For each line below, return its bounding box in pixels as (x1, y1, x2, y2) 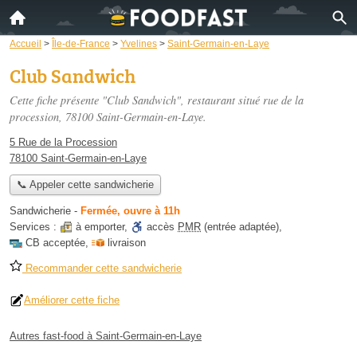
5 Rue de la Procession (10, 136, 117, 148)
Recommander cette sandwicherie (22, 262, 182, 275)
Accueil (10, 38, 41, 49)
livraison (108, 237, 146, 249)
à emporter (76, 221, 124, 233)
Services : (10, 221, 60, 233)
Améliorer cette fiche (24, 294, 120, 307)
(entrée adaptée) (201, 221, 279, 233)
